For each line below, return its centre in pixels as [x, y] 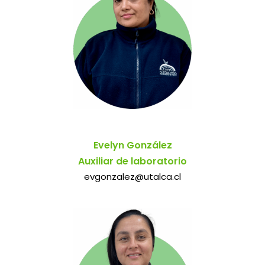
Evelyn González [132, 145]
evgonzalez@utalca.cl [132, 176]
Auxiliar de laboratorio [132, 161]
